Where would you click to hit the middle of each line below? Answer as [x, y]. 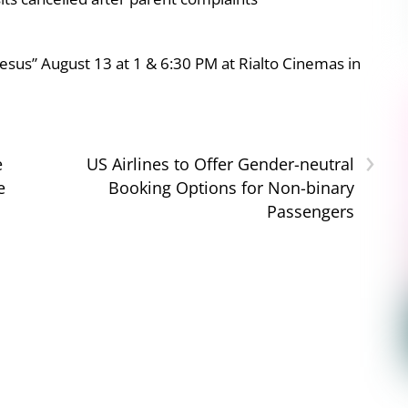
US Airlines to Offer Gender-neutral [220, 163]
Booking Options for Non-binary [231, 187]
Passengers [310, 211]
